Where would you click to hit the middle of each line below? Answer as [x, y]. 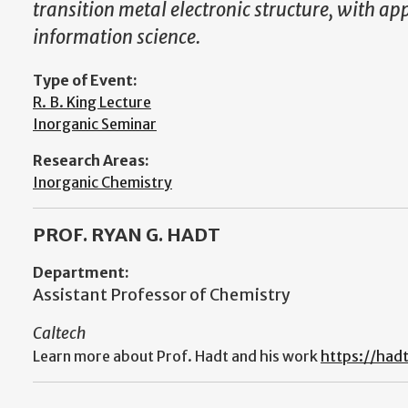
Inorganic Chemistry [102, 183]
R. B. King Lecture [92, 102]
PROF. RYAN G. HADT [127, 235]
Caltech [59, 334]
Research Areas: [91, 161]
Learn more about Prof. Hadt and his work [177, 357]
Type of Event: [85, 81]
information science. [117, 37]
